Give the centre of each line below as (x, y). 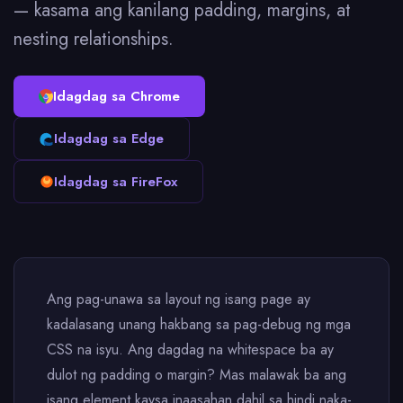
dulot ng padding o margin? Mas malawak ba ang (197, 375)
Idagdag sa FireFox (116, 182)
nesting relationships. (94, 39)
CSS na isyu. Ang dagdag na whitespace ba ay (190, 349)
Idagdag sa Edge (109, 139)
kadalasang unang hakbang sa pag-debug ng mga (199, 324)
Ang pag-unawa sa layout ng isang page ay (179, 299)
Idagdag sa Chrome (116, 96)
